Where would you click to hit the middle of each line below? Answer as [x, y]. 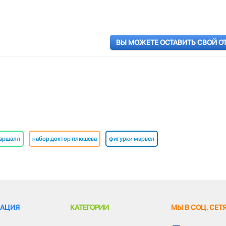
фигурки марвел [132, 138]
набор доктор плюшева [65, 138]
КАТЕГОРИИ [90, 207]
